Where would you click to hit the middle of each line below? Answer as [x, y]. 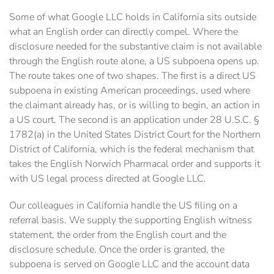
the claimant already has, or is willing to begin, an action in [135, 106]
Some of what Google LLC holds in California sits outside [133, 17]
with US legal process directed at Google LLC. [108, 179]
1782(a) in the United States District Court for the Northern [135, 135]
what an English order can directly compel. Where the [124, 32]
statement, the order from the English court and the [118, 235]
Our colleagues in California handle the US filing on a [123, 206]
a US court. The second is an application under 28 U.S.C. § [134, 120]
